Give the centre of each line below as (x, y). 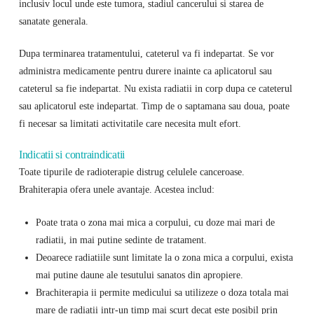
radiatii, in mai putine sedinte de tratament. (121, 239)
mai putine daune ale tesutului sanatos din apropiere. (139, 274)
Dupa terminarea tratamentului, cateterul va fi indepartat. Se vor (146, 54)
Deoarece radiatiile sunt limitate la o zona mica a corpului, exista (164, 257)
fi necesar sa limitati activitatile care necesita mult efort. (130, 124)
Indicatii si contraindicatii (72, 154)
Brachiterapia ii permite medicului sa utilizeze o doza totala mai (162, 292)
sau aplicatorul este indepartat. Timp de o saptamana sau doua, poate (154, 106)
